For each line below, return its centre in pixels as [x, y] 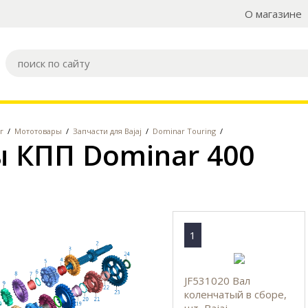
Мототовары [38, 131]
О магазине [273, 14]
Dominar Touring [184, 131]
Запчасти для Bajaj [107, 131]
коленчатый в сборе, [235, 294]
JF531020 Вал [217, 280]
